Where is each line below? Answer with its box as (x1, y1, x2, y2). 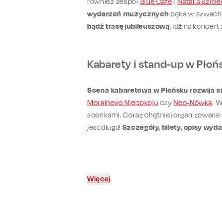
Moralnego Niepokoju (87, 98, 159, 107)
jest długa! (87, 122, 122, 131)
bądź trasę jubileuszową (87, 21, 170, 30)
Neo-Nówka (173, 98, 213, 107)
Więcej (87, 174, 111, 183)
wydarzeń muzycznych (87, 9, 169, 18)
